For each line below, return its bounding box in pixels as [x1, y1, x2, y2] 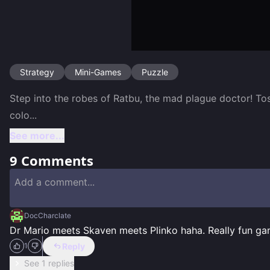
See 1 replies [24, 258, 74, 269]
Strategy [20, 66, 54, 77]
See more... [10, 129, 64, 142]
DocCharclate [24, 210, 71, 220]
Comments [17, 151, 93, 169]
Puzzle [142, 66, 168, 77]
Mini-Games [75, 66, 121, 77]
